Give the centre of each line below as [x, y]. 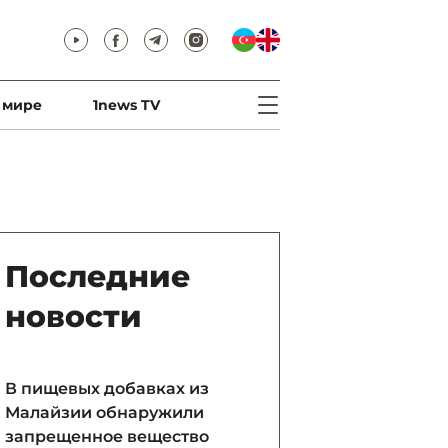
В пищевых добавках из [107, 388]
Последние [97, 276]
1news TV [126, 105]
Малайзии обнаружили [104, 412]
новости [73, 316]
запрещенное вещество [107, 436]
